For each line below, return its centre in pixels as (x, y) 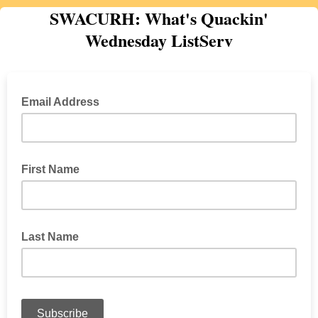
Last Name (50, 237)
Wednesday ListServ (159, 40)
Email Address (62, 102)
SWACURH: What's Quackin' (159, 18)
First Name (50, 169)
